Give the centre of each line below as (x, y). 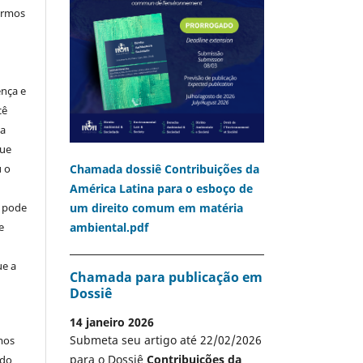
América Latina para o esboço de (161, 189)
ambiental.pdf (109, 228)
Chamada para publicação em (166, 277)
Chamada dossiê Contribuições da (164, 169)
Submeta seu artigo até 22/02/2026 (166, 340)
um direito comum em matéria (156, 208)
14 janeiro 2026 (112, 322)
